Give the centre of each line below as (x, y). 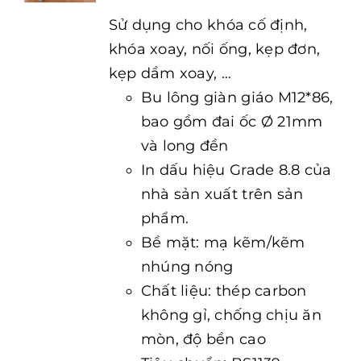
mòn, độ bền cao (203, 339)
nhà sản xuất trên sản (222, 194)
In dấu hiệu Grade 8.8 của (236, 170)
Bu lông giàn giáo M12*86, (237, 98)
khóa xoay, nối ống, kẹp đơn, (214, 49)
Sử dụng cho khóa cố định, (208, 25)
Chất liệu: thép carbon (224, 291)
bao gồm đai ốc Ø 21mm (232, 122)
